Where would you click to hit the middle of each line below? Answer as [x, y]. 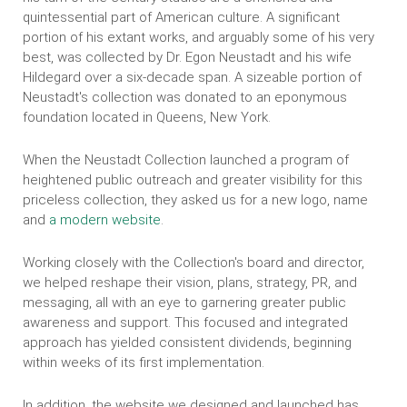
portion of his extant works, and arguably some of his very [199, 37]
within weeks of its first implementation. [144, 362]
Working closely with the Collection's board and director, [194, 263]
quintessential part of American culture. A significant [181, 17]
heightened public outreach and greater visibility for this [193, 180]
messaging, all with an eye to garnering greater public [184, 303]
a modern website [105, 220]
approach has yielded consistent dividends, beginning [187, 342]
